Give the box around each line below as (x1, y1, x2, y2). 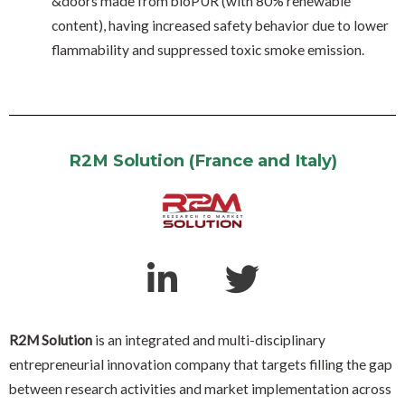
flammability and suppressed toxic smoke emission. (51, 41, 364, 58)
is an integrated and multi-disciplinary (92, 331, 325, 348)
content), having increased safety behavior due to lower (51, 16, 389, 33)
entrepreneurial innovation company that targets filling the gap (9, 355, 392, 372)
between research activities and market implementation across (9, 380, 391, 397)
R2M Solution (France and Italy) (68, 150, 337, 172)
